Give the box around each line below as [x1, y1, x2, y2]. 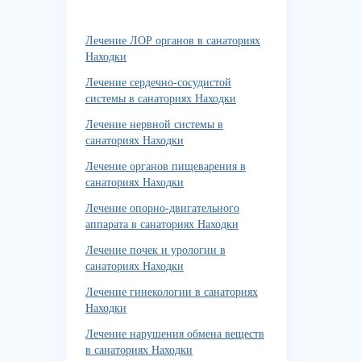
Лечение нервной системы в [85, 118, 223, 131]
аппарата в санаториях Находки [85, 218, 239, 230]
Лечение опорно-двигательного [85, 202, 239, 214]
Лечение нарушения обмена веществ [85, 328, 264, 340]
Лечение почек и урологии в [85, 244, 226, 256]
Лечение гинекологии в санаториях [85, 286, 258, 298]
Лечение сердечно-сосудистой [85, 77, 231, 89]
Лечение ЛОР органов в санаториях [85, 35, 260, 47]
